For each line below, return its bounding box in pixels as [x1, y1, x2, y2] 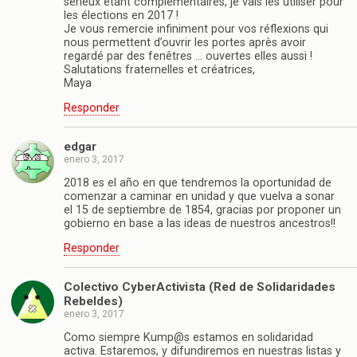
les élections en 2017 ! [64, 8, 178, 22]
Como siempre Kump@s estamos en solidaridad [64, 331, 313, 345]
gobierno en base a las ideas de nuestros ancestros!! [64, 216, 335, 230]
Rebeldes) [64, 293, 123, 308]
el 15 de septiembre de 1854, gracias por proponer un [64, 202, 341, 217]
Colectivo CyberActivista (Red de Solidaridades [64, 279, 335, 294]
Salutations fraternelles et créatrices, [64, 62, 255, 76]
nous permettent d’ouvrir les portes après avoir [64, 35, 306, 49]
